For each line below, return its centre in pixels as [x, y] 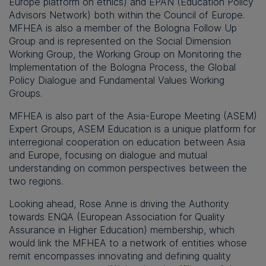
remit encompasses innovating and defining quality [120, 256]
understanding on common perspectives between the [128, 168]
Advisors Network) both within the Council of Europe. [127, 15]
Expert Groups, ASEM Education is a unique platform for [132, 129]
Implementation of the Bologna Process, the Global [122, 67]
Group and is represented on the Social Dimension [120, 41]
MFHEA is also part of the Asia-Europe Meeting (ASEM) [133, 116]
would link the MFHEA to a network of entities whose [128, 243]
